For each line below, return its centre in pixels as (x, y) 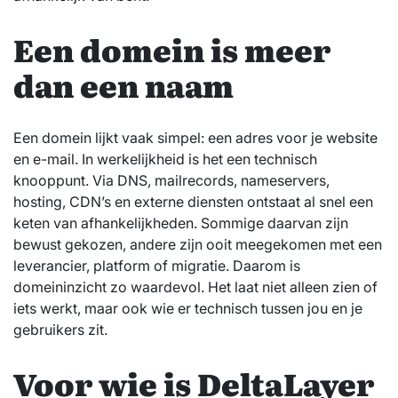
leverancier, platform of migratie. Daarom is (157, 266)
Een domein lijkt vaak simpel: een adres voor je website (195, 138)
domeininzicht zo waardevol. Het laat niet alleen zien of (195, 287)
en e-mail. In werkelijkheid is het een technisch (165, 159)
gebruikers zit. (60, 330)
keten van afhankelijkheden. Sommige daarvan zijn (181, 223)
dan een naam (123, 84)
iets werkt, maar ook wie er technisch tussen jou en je (188, 309)
